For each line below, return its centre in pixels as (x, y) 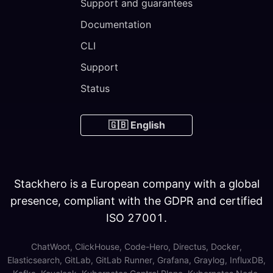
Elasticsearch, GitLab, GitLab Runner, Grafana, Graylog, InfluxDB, (136, 260)
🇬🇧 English (136, 125)
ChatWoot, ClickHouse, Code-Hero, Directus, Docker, (136, 246)
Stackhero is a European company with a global (136, 184)
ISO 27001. (136, 218)
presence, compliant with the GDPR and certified (136, 201)
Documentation (116, 24)
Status (95, 88)
